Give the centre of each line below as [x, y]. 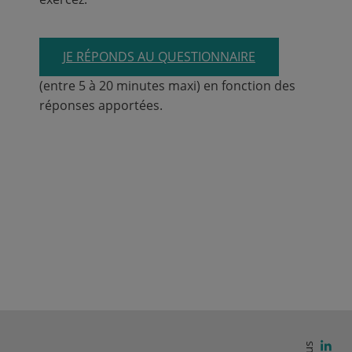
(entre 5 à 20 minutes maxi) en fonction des [167, 85]
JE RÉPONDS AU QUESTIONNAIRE [159, 56]
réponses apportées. [101, 105]
